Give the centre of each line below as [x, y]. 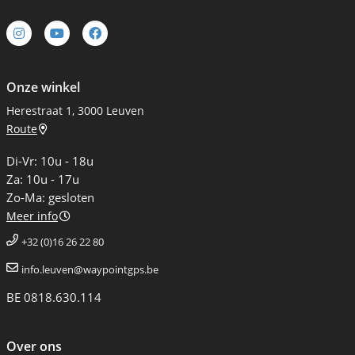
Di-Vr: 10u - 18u [50, 161]
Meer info [32, 216]
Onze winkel [43, 87]
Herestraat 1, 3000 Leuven [75, 111]
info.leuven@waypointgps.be [90, 269]
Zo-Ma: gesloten [50, 197]
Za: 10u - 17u [43, 179]
